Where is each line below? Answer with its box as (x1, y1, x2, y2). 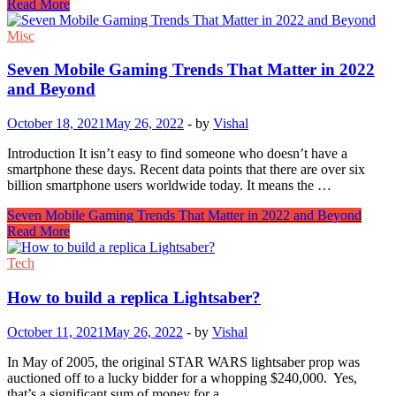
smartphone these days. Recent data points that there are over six (7, 162, 365, 178)
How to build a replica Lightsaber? (7, 287, 261, 307)
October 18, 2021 (7, 116, 105, 132)
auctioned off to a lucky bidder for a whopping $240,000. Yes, (7, 369, 357, 385)
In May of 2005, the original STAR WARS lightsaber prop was (7, 354, 360, 369)
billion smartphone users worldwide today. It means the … (7, 178, 331, 194)
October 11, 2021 (7, 324, 104, 339)
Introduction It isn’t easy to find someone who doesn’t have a (7, 146, 347, 162)
